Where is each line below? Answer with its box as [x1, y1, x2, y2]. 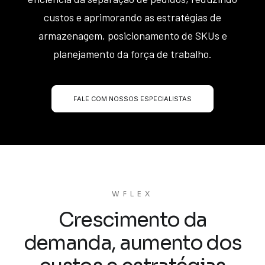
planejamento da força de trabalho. [53, 47, 212, 60]
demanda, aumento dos [23, 231, 242, 256]
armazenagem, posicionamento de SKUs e [38, 29, 227, 42]
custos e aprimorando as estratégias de [44, 11, 221, 24]
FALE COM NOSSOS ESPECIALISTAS [73, 95, 192, 103]
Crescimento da [58, 208, 207, 232]
